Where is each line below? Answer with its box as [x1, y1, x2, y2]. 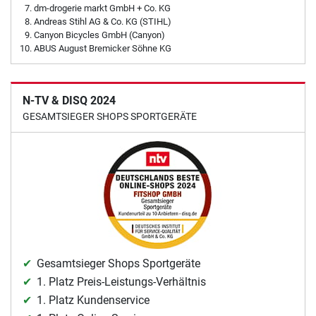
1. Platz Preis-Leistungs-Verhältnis [37, 275, 206, 289]
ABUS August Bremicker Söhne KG [34, 43, 171, 54]
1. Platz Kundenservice [37, 293, 150, 308]
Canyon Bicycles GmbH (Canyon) [34, 30, 165, 41]
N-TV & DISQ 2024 [23, 94, 116, 108]
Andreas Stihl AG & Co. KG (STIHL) [34, 16, 171, 28]
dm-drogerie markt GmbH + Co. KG [34, 3, 171, 14]
